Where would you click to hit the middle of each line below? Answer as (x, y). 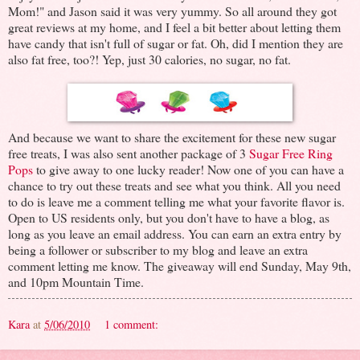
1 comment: (132, 325)
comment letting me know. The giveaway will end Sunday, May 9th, (180, 266)
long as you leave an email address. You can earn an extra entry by (175, 234)
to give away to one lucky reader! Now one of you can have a (188, 170)
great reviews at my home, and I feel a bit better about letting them (174, 27)
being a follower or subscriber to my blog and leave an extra (158, 250)
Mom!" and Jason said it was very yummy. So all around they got (172, 11)
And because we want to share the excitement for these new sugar (172, 137)
